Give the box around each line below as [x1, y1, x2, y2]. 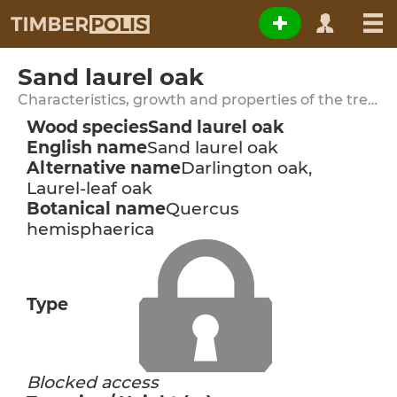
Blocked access [27, 372, 159, 393]
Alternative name [27, 158, 181, 178]
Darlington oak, [181, 158, 312, 178]
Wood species [27, 117, 148, 137]
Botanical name [27, 198, 166, 219]
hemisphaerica [27, 219, 154, 239]
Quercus [166, 198, 239, 219]
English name [27, 137, 147, 158]
